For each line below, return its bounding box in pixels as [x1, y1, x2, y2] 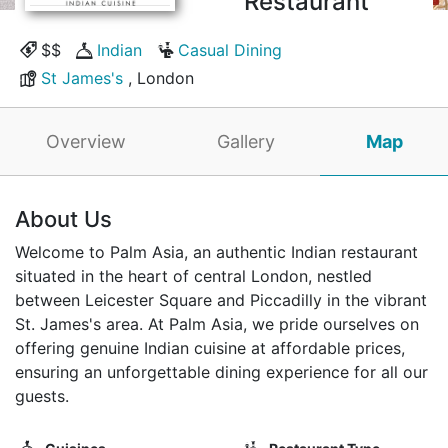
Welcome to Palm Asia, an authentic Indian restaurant [15, 241, 418, 262]
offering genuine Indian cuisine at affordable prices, [15, 337, 405, 358]
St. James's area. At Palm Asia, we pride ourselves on [15, 313, 419, 334]
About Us [15, 205, 112, 232]
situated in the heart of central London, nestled [15, 265, 372, 286]
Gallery [216, 130, 275, 152]
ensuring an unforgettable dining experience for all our [15, 361, 428, 382]
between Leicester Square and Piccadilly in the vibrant [15, 289, 427, 310]
